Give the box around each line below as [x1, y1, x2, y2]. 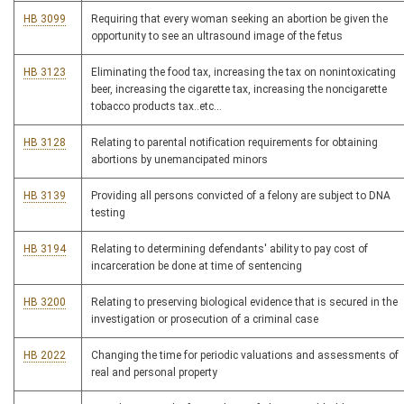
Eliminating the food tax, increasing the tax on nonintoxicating [91, 66, 396, 79]
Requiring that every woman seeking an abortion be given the [91, 13, 388, 26]
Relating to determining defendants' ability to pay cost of [91, 243, 368, 256]
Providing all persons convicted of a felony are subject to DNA [91, 189, 390, 203]
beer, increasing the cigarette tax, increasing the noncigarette [91, 83, 387, 96]
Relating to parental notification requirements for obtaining [91, 136, 378, 150]
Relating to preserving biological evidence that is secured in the [91, 296, 398, 309]
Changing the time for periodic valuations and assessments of [91, 349, 399, 363]
